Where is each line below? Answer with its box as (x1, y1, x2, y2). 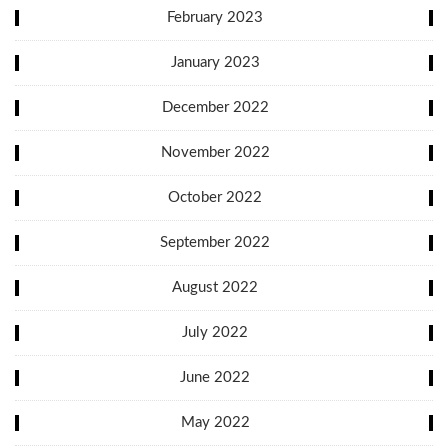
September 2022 (160, 234, 270, 250)
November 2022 (160, 144, 270, 160)
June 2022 (180, 369, 250, 385)
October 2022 (168, 189, 262, 205)
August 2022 (172, 279, 258, 295)
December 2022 (161, 99, 269, 115)
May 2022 (180, 414, 250, 430)
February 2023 (167, 9, 263, 25)
